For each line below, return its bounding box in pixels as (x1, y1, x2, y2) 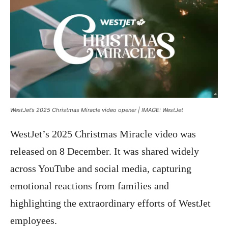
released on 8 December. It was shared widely (10, 146, 199, 157)
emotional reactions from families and (10, 180, 169, 192)
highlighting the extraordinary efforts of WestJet (10, 197, 211, 209)
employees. (10, 215, 57, 226)
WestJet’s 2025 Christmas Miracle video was (10, 128, 196, 140)
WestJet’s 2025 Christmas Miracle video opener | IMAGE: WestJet (10, 106, 183, 114)
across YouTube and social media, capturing (10, 163, 191, 175)
